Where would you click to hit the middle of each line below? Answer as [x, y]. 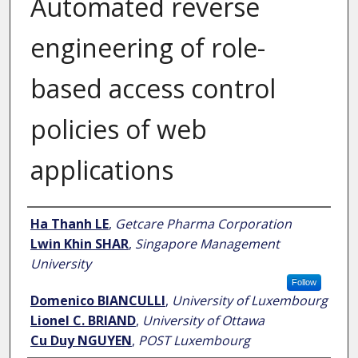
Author [50, 223]
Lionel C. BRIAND [83, 321]
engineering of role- [147, 48]
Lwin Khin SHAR [79, 244]
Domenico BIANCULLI [97, 301]
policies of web [118, 129]
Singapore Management [207, 244]
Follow [304, 282]
